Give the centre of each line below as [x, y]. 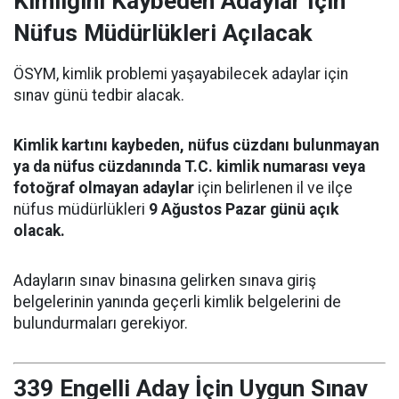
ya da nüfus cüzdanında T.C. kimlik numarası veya [189, 166]
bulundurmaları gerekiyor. [101, 323]
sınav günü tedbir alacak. [99, 95]
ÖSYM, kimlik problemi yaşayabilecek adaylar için [181, 73]
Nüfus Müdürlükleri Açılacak [163, 33]
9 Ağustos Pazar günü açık [244, 209]
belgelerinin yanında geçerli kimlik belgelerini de [177, 301]
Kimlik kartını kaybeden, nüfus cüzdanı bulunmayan [196, 145]
